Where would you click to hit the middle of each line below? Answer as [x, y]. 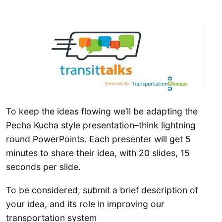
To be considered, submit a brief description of [102, 190]
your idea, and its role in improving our [85, 204]
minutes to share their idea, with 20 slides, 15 [98, 153]
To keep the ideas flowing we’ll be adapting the [102, 111]
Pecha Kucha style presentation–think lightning [101, 125]
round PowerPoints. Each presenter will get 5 [98, 139]
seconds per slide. [43, 166]
